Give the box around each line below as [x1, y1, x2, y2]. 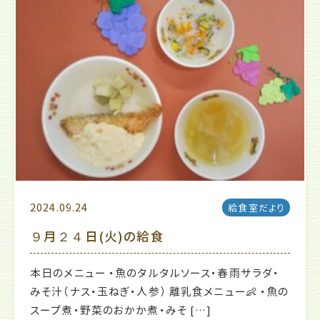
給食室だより [228, 201, 284, 215]
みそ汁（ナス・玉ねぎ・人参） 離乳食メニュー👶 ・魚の [30, 284, 289, 300]
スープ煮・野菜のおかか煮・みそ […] [30, 303, 212, 319]
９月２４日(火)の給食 [30, 228, 164, 246]
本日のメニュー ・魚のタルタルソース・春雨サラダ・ [30, 266, 280, 281]
